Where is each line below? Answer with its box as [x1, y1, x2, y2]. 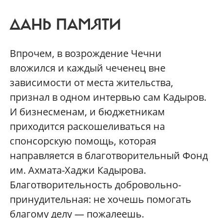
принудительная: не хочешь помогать [10, 192, 191, 206]
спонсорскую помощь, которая [10, 134, 156, 147]
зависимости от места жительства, [10, 75, 173, 89]
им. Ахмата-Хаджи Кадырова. [10, 163, 146, 177]
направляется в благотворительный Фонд [10, 148, 208, 162]
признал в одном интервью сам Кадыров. [10, 90, 206, 104]
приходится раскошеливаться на [10, 119, 165, 133]
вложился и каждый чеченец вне [10, 61, 165, 74]
